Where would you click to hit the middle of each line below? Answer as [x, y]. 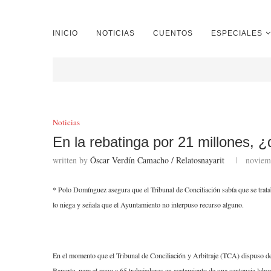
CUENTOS [173, 33]
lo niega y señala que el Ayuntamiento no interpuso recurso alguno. [148, 204]
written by [71, 160]
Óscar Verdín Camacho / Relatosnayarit [157, 160]
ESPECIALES [237, 33]
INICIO [65, 33]
